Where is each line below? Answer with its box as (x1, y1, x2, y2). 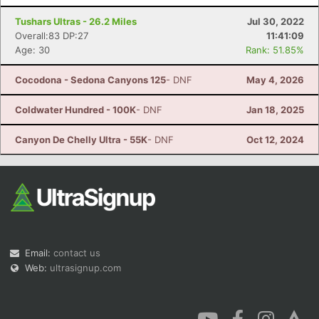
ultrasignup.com (50, 262, 121, 273)
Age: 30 (15, 44, 50, 56)
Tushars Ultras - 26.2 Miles (15, 16, 137, 27)
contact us (53, 247, 100, 258)
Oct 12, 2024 (246, 134, 304, 145)
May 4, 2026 (246, 74, 304, 85)
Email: (25, 247, 53, 258)
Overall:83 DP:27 (15, 30, 88, 41)
